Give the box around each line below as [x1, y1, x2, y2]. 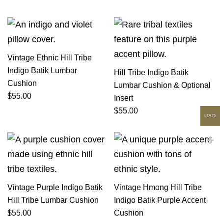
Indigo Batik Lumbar [7, 66, 77, 75]
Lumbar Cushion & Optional [113, 81, 211, 89]
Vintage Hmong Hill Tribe [113, 183, 202, 192]
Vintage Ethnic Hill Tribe [7, 53, 92, 62]
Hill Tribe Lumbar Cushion [7, 195, 99, 204]
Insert [113, 93, 133, 102]
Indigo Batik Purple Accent [113, 195, 206, 204]
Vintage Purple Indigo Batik [7, 183, 103, 192]
